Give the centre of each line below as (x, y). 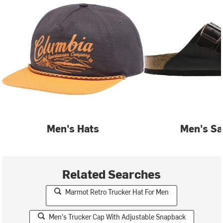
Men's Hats (73, 128)
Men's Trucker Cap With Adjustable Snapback (117, 217)
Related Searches (111, 174)
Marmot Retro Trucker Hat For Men (117, 192)
